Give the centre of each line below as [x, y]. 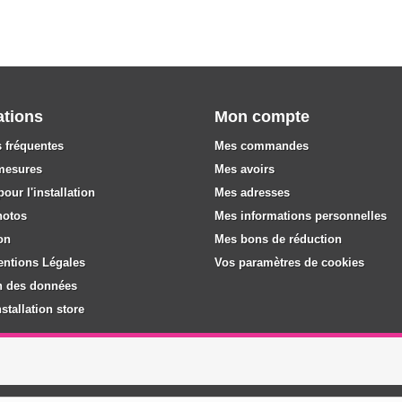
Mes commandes [262, 146]
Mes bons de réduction [278, 239]
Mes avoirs [245, 169]
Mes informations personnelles [301, 216]
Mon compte [262, 117]
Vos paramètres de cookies [289, 262]
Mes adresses [252, 192]
